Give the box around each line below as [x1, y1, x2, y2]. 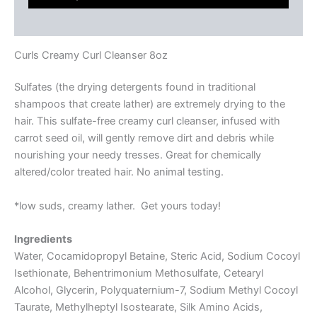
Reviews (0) [28, 16, 89, 29]
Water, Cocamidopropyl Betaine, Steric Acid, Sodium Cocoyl [14, 250, 300, 263]
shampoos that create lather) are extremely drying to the [14, 98, 285, 111]
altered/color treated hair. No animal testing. [14, 166, 224, 179]
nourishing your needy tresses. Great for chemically [14, 149, 261, 162]
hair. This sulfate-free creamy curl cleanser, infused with [14, 115, 280, 128]
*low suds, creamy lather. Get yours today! [14, 199, 221, 212]
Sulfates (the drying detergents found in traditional [14, 81, 255, 94]
